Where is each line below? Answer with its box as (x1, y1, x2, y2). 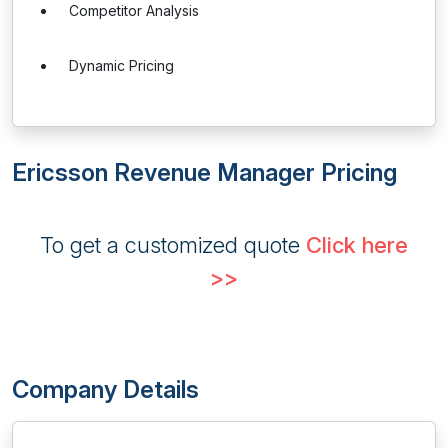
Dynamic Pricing (69, 57, 174, 74)
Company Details (12, 375, 199, 404)
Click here (306, 232, 408, 258)
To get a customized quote (40, 232, 306, 258)
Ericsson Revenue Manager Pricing (12, 158, 397, 187)
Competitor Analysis (69, 2, 199, 19)
